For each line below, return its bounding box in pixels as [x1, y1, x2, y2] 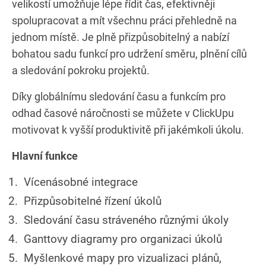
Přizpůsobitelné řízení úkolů [24, 194, 161, 208]
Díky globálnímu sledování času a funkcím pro [12, 90, 226, 103]
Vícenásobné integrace [24, 175, 138, 189]
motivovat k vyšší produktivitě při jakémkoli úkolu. [12, 123, 244, 136]
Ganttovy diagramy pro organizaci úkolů [24, 232, 222, 246]
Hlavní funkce [12, 149, 78, 162]
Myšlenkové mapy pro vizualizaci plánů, [24, 251, 221, 265]
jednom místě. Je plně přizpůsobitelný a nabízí [12, 30, 229, 43]
